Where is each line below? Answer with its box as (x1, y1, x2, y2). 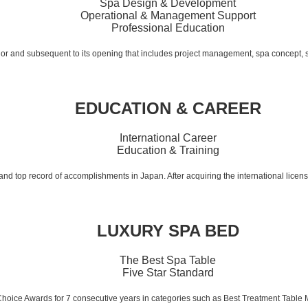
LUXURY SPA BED (96, 221, 239, 240)
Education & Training (116, 144, 219, 156)
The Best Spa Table (120, 254, 216, 266)
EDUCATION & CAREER (74, 98, 261, 118)
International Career (119, 131, 217, 144)
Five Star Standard (122, 266, 214, 278)
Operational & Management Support (80, 9, 256, 21)
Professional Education (111, 21, 225, 34)
